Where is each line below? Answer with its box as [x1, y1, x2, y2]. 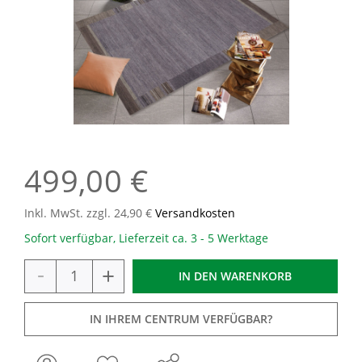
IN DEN [179, 268, 217, 284]
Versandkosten [155, 205, 235, 221]
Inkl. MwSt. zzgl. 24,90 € [24, 205, 155, 221]
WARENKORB [221, 268, 292, 284]
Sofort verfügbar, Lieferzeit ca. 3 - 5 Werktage [24, 230, 268, 246]
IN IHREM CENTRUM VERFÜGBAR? [90, 311, 272, 326]
